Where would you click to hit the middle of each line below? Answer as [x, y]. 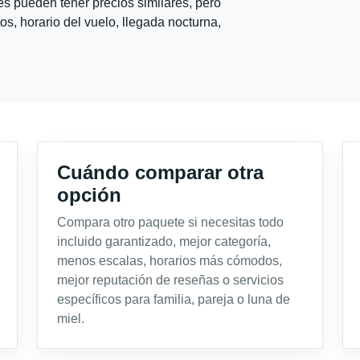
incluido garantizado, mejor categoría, [164, 241]
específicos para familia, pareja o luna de [174, 299]
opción [89, 194]
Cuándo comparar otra [160, 172]
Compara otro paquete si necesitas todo [170, 222]
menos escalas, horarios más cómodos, [170, 260]
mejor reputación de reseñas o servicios [170, 280]
